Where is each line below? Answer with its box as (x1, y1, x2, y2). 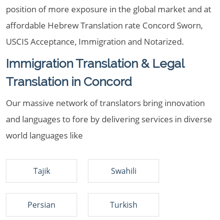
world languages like (6, 130, 83, 141)
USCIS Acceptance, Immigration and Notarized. (6, 36, 184, 47)
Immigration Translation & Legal (6, 56, 184, 71)
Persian (27, 199, 55, 210)
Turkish (110, 199, 137, 210)
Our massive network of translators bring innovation (6, 97, 205, 109)
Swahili (110, 165, 137, 176)
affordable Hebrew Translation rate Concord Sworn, (6, 20, 203, 31)
